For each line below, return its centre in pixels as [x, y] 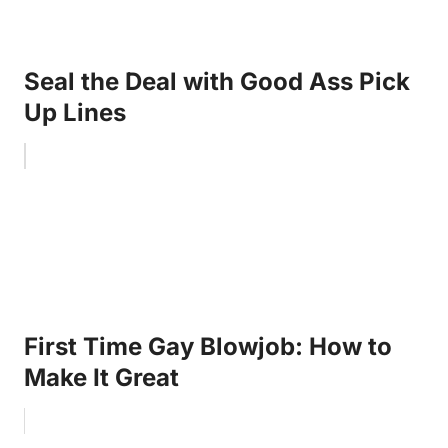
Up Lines [75, 112]
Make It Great [101, 377]
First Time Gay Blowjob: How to [208, 346]
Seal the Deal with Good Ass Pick [217, 81]
